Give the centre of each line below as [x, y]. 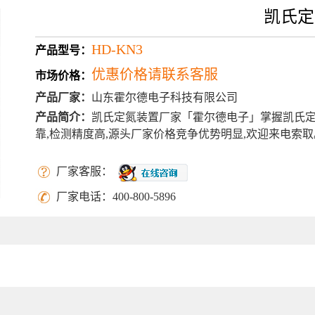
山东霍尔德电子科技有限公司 [165, 98]
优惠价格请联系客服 [155, 75]
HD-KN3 [117, 50]
